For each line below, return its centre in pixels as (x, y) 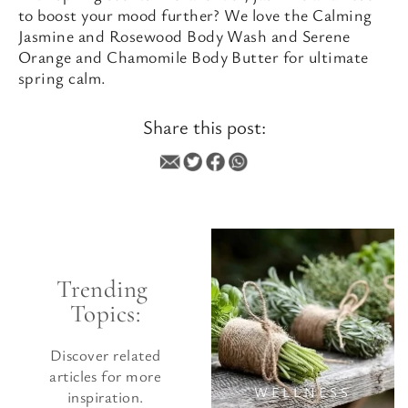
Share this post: (204, 127)
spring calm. (62, 77)
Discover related (105, 355)
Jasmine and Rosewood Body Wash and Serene (184, 36)
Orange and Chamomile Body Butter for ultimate (194, 56)
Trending (102, 290)
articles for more (106, 376)
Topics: (106, 314)
